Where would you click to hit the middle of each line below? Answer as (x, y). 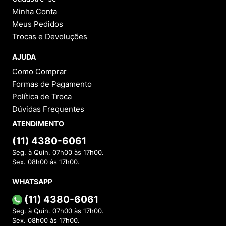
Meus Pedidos (38, 24)
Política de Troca (42, 96)
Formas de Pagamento (52, 84)
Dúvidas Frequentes (48, 109)
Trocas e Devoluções (50, 36)
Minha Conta (35, 11)
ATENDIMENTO (38, 123)
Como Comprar (39, 71)
